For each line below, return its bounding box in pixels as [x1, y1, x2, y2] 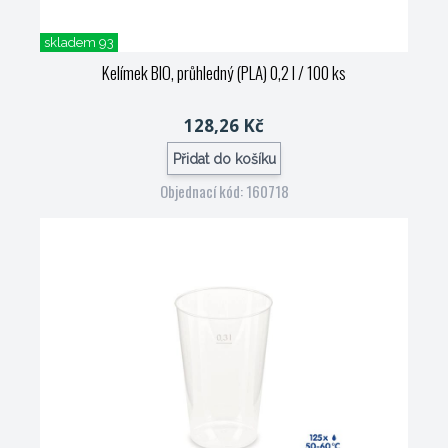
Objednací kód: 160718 [159, 180, 289, 202]
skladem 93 [44, 35, 114, 50]
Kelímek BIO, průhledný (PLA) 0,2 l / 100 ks [102, 60, 346, 85]
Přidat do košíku [172, 150, 276, 167]
